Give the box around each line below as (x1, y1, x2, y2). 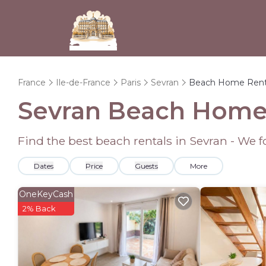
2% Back (23, 204, 56, 213)
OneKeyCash (19, 189, 73, 199)
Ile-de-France (56, 77, 110, 88)
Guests (135, 161, 158, 170)
